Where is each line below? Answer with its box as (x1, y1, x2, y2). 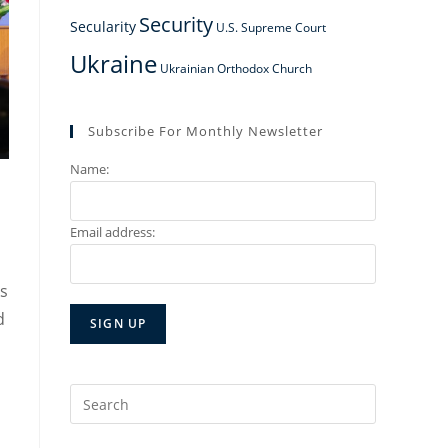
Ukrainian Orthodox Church (160, 60, 312, 76)
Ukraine (70, 47, 157, 80)
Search (69, 386, 115, 405)
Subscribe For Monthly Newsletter (88, 122, 323, 140)
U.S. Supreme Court (216, 19, 326, 35)
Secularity (70, 17, 136, 36)
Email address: (70, 223, 155, 241)
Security (139, 10, 213, 38)
